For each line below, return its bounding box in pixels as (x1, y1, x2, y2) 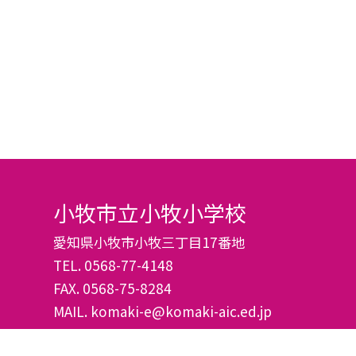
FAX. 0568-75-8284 (53, 277, 172, 298)
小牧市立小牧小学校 (53, 196, 247, 228)
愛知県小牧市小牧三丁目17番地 (53, 231, 246, 252)
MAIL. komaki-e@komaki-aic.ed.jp (53, 300, 273, 321)
